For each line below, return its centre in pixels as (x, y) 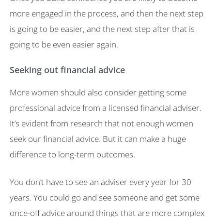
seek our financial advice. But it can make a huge (98, 139)
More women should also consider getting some (98, 92)
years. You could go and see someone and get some (105, 198)
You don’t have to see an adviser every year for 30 (101, 182)
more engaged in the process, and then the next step (107, 14)
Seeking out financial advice (67, 70)
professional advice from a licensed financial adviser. (106, 108)
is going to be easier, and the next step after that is (102, 29)
